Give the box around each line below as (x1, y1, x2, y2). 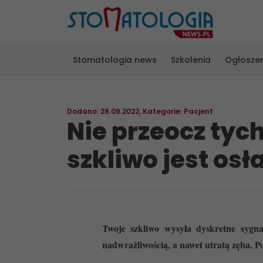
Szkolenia (171, 54, 211, 66)
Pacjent (184, 106, 213, 116)
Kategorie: (143, 106, 184, 116)
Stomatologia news (73, 54, 157, 66)
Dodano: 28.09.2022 (67, 106, 139, 116)
